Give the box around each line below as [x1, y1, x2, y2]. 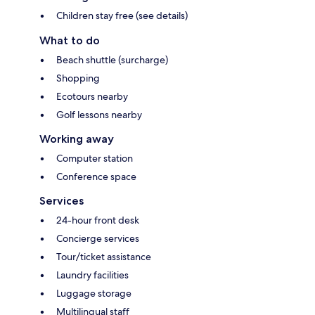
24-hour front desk [56, 214, 139, 227]
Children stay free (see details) [56, 9, 188, 22]
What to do [39, 34, 100, 48]
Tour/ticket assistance [56, 250, 151, 264]
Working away [39, 132, 114, 146]
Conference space [56, 170, 136, 184]
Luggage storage [56, 287, 131, 300]
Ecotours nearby [56, 90, 128, 103]
